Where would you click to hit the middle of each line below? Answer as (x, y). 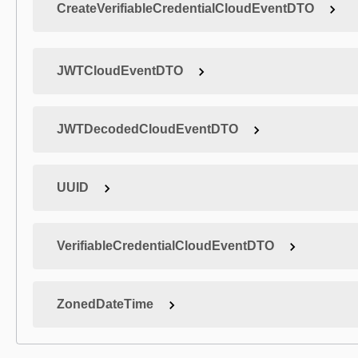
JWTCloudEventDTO (120, 71)
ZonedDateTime (105, 304)
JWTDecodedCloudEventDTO (147, 129)
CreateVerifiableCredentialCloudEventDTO (185, 8)
